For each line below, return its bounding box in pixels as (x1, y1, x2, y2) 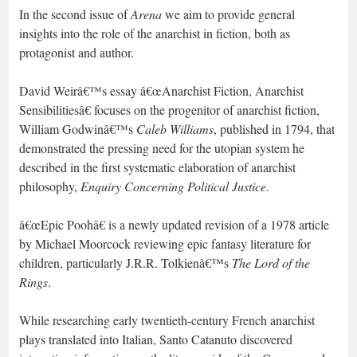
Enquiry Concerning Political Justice (80, 178, 266, 194)
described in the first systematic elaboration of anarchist (19, 159, 296, 175)
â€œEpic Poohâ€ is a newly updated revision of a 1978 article (19, 216, 329, 233)
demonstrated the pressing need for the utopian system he (19, 139, 304, 156)
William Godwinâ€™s (19, 120, 136, 137)
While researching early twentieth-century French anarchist (19, 312, 315, 328)
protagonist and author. (19, 44, 134, 61)
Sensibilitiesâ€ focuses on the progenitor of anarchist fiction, (19, 101, 320, 118)
